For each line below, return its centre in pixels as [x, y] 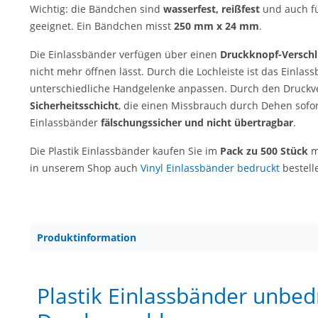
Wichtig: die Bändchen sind [97, 9]
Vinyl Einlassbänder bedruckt [210, 168]
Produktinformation [87, 237]
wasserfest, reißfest [212, 9]
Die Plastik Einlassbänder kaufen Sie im [125, 151]
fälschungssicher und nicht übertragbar [197, 122]
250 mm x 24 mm [216, 26]
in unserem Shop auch [85, 168]
